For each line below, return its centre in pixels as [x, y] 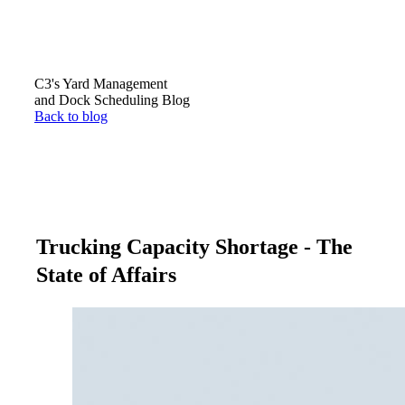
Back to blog [71, 117]
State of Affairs [106, 275]
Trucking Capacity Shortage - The [194, 247]
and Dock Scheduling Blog [112, 100]
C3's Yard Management [101, 84]
